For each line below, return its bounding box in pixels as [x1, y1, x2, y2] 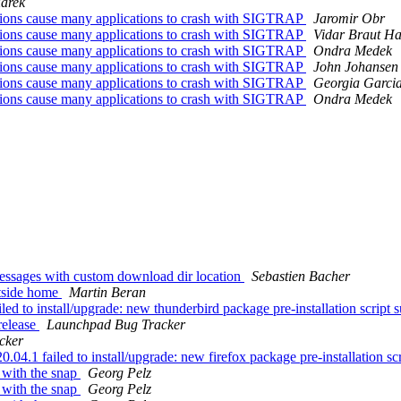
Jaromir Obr [313, 11, 385, 27]
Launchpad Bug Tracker [47, 317, 185, 333]
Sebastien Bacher [252, 269, 350, 285]
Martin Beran [69, 285, 146, 301]
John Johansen [313, 59, 398, 75]
